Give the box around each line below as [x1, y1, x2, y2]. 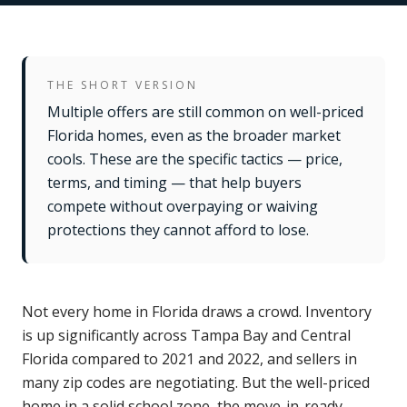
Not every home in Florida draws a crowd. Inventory [22, 302, 372, 322]
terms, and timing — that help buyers [47, 173, 302, 193]
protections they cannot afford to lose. [47, 220, 309, 240]
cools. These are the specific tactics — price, [47, 149, 342, 169]
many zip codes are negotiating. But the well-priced [22, 372, 370, 392]
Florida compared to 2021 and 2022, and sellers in [22, 349, 357, 369]
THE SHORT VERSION [47, 77, 198, 93]
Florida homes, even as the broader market [47, 125, 341, 145]
